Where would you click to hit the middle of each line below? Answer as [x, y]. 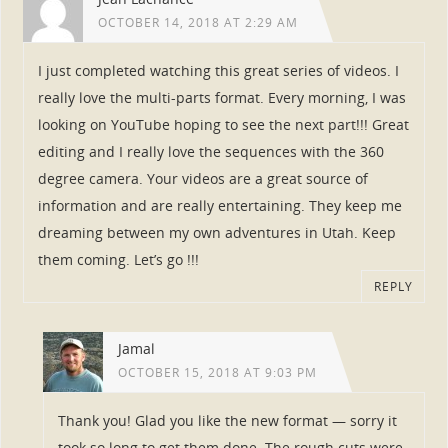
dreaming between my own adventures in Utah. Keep [216, 233]
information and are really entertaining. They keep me [219, 206]
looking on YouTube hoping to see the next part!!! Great [223, 125]
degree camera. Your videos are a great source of [202, 179]
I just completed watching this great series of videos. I [218, 71]
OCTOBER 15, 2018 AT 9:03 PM [217, 372]
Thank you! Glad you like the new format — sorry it [227, 421]
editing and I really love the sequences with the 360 [210, 152]
